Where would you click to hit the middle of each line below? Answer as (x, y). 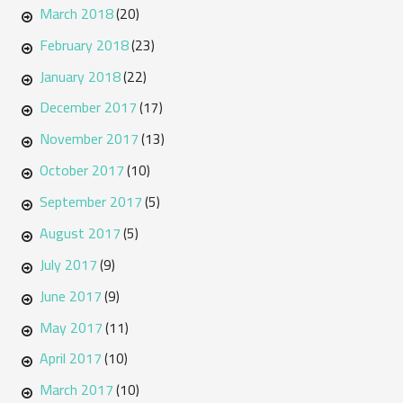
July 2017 (68, 264)
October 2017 (81, 170)
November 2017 (89, 139)
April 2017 (70, 358)
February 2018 (84, 45)
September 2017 (90, 201)
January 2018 (80, 76)
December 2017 (88, 107)
